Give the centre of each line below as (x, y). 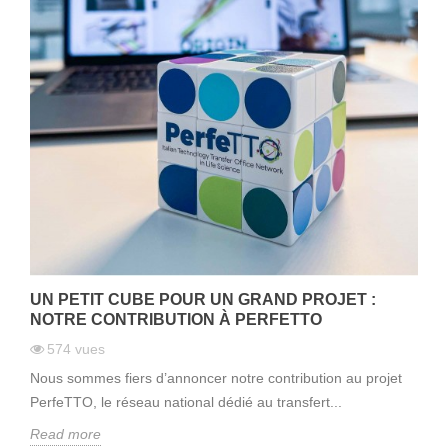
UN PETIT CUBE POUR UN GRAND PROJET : (203, 300)
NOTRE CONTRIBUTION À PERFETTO (176, 320)
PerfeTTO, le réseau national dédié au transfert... (186, 402)
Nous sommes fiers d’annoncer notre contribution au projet (216, 378)
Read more (65, 434)
